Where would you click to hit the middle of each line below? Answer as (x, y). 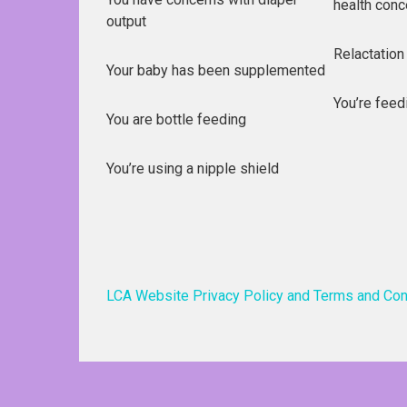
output (126, 21)
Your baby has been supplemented (216, 70)
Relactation (369, 54)
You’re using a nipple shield (193, 168)
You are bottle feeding (176, 119)
